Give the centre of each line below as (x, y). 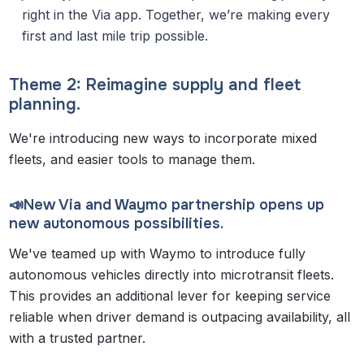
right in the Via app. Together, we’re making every (176, 15)
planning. (48, 105)
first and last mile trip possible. (117, 36)
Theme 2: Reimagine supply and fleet (155, 85)
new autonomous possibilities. (117, 224)
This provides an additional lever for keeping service (170, 296)
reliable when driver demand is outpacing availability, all (180, 317)
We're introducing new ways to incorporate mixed (163, 139)
